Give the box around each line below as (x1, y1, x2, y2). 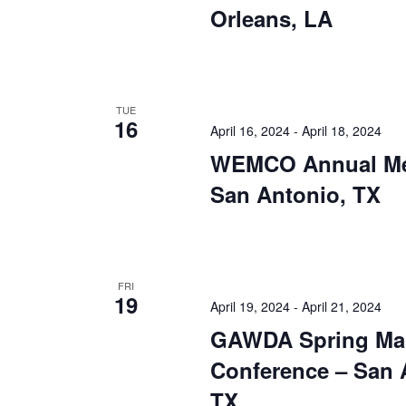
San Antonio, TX (210, 178, 381, 209)
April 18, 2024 (302, 121, 382, 140)
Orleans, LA (210, 2, 333, 34)
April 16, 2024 (210, 121, 290, 140)
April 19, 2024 (210, 296, 290, 315)
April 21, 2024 (302, 296, 382, 315)
